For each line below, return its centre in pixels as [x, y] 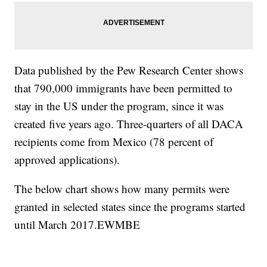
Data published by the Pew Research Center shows [129, 70]
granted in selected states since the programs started [130, 207]
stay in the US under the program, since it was [119, 106]
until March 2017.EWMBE [77, 225]
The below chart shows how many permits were [122, 189]
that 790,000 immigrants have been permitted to [124, 88]
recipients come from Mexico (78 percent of [114, 142]
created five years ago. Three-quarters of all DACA [129, 124]
